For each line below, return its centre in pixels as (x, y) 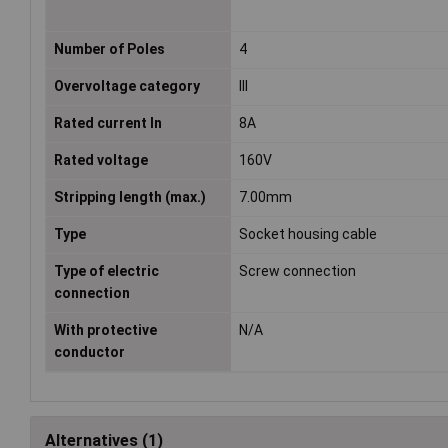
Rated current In (108, 123)
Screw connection (298, 271)
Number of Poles (109, 49)
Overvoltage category (127, 86)
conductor (89, 352)
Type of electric (106, 271)
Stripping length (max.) (130, 197)
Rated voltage (101, 160)
